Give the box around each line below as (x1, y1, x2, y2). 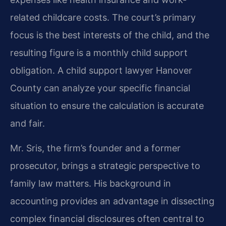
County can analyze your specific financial (10, 82, 190, 93)
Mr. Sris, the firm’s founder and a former (10, 143, 181, 154)
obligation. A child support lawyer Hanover (10, 65, 192, 76)
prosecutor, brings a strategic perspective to (10, 160, 200, 172)
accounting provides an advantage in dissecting (10, 196, 214, 207)
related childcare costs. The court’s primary (10, 12, 196, 23)
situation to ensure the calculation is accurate (10, 100, 204, 111)
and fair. (10, 118, 45, 129)
